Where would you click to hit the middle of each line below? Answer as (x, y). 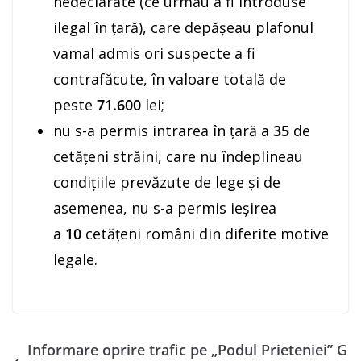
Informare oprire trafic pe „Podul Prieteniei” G (187, 349)
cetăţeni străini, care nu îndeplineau (178, 156)
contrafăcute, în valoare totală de (170, 79)
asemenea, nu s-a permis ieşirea (165, 207)
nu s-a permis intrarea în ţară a (163, 130)
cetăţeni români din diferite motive (207, 233)
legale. (75, 259)
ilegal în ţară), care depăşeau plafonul (183, 27)
